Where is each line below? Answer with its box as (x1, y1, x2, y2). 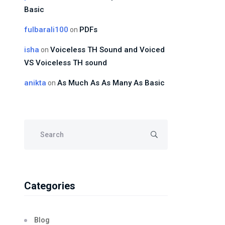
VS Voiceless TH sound (24, 58, 107, 67)
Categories (24, 180, 75, 192)
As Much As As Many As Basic (57, 78, 165, 87)
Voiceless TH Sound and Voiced (50, 45, 165, 54)
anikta (24, 78, 46, 87)
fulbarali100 (24, 25, 68, 34)
